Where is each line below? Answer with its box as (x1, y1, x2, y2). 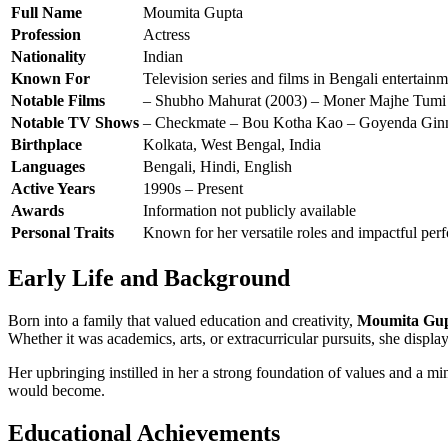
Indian (143, 48, 183, 66)
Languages (11, 158, 85, 176)
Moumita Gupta (143, 4, 243, 22)
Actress (143, 26, 190, 44)
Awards (11, 202, 64, 220)
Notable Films (11, 92, 105, 110)
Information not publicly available (143, 202, 356, 220)
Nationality (11, 48, 86, 66)
